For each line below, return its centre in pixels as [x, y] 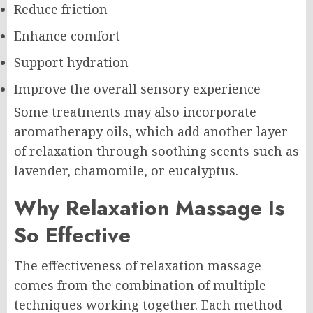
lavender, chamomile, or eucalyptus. [126, 170]
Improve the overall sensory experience [137, 88]
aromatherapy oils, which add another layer [151, 131]
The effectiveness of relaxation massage [138, 265]
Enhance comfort [67, 35]
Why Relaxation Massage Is [149, 208]
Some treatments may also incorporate [135, 111]
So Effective [72, 235]
